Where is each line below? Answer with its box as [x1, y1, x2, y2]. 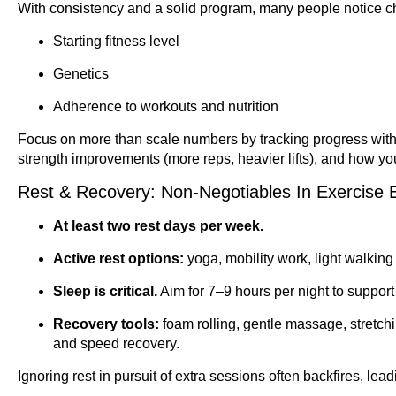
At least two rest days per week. [53, 218, 263, 234]
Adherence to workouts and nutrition [53, 99, 278, 115]
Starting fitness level [53, 34, 179, 49]
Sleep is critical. [53, 284, 157, 300]
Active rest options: [53, 251, 184, 267]
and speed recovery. [53, 336, 179, 352]
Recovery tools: [53, 316, 159, 332]
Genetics [53, 66, 109, 82]
